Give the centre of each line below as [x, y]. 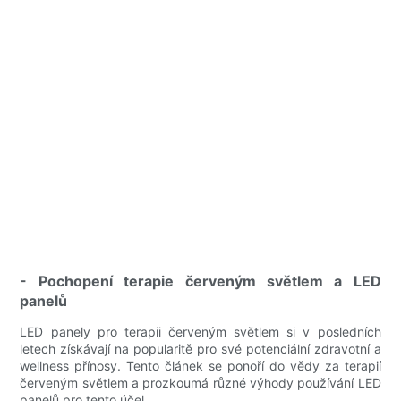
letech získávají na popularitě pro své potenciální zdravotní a [200, 349]
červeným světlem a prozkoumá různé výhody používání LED [200, 383]
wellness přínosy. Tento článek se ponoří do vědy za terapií [200, 366]
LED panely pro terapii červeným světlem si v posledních [200, 332]
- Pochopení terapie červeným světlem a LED [200, 282]
